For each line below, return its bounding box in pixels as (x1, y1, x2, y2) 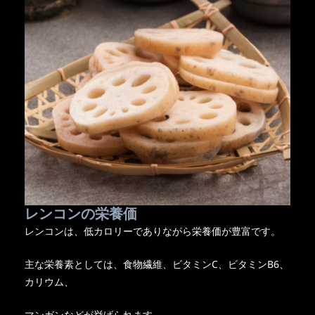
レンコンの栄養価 (24, 203, 137, 223)
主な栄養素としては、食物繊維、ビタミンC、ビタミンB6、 (24, 257, 289, 271)
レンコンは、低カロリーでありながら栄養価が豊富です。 (24, 224, 281, 238)
